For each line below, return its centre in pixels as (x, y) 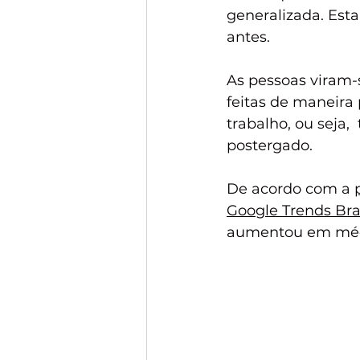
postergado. (270, 146)
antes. (248, 37)
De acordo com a (290, 189)
